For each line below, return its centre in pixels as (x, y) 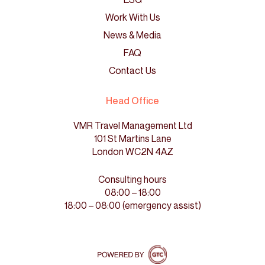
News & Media (132, 35)
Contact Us (132, 70)
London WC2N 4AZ (132, 151)
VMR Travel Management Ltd (132, 125)
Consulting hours (132, 179)
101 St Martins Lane (132, 138)
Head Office (132, 100)
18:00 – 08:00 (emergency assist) (132, 205)
